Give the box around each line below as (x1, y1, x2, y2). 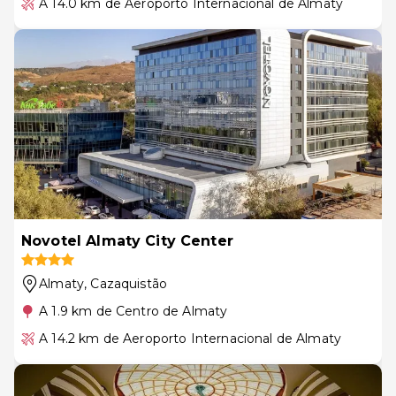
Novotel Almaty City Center (21, 232, 233, 249)
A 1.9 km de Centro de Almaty (39, 302, 228, 319)
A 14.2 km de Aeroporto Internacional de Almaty (39, 330, 342, 346)
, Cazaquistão (84, 275, 168, 292)
